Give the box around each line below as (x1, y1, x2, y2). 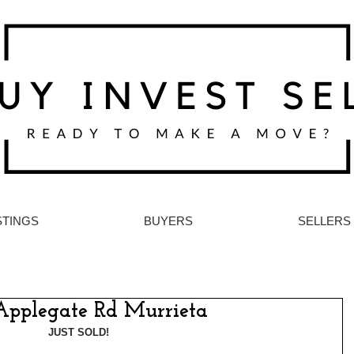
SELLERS (297, 214, 351, 228)
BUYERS (143, 214, 193, 228)
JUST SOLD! (47, 326, 109, 338)
